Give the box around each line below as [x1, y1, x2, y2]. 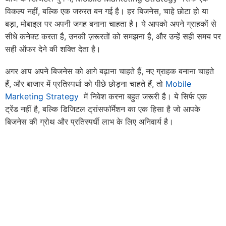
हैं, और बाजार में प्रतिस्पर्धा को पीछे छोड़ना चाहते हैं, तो [5, 79, 165, 89]
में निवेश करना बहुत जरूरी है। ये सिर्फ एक [79, 91, 207, 102]
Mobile [165, 79, 191, 89]
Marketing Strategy [5, 91, 79, 102]
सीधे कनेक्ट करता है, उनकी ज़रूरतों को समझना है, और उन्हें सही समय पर [5, 31, 221, 41]
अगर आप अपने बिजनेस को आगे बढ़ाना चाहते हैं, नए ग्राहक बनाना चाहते [5, 66, 214, 77]
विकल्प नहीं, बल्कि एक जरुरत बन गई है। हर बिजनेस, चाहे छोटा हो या [5, 6, 208, 16]
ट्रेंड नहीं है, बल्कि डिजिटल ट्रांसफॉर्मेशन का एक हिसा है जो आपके [5, 104, 200, 115]
